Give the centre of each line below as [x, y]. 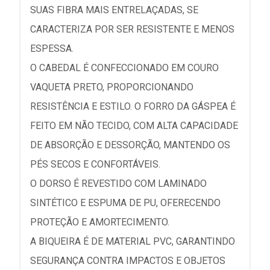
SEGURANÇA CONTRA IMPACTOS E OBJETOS [128, 261]
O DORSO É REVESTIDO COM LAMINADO [118, 184]
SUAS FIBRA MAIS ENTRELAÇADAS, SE [114, 10]
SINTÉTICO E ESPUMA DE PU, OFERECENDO [125, 203]
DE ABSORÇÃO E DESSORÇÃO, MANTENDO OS [130, 145]
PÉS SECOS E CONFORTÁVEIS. [95, 164]
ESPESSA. [52, 49]
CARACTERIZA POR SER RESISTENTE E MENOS [132, 29]
